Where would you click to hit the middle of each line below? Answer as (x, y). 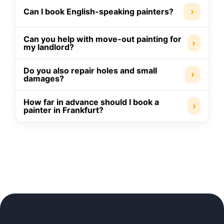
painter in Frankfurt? (63, 110)
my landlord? (49, 47)
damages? (44, 78)
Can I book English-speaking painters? (98, 11)
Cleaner (34, 177)
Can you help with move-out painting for (102, 39)
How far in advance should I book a (91, 102)
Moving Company (53, 154)
